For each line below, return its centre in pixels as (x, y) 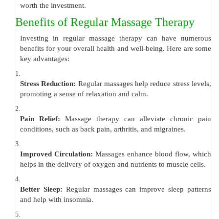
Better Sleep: (43, 189)
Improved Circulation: (58, 154)
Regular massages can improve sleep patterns (139, 189)
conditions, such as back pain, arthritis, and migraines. (103, 129)
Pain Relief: (43, 119)
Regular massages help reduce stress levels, (145, 84)
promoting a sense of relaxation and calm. (84, 94)
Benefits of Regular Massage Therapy (105, 22)
